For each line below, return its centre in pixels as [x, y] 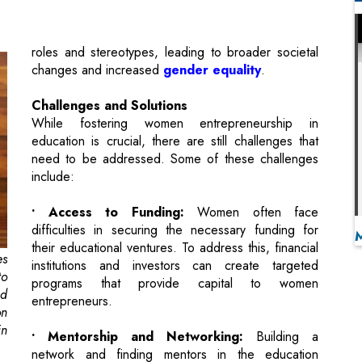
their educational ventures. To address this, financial [175, 170]
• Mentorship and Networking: [137, 259]
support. [54, 348]
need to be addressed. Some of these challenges [175, 82]
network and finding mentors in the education [175, 277]
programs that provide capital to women [175, 206]
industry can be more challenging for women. [175, 295]
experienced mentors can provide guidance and [175, 330]
